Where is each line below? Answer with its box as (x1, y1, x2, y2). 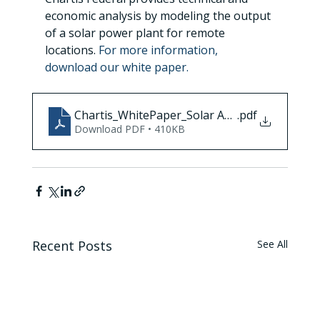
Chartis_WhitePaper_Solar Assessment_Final (74, 106, 311, 123)
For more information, (98, 41, 221, 58)
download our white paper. (44, 59, 189, 75)
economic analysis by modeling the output (44, 7, 274, 24)
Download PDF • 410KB (74, 121, 185, 136)
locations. (44, 41, 99, 58)
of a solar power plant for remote (44, 24, 228, 41)
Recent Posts (31, 236, 112, 254)
